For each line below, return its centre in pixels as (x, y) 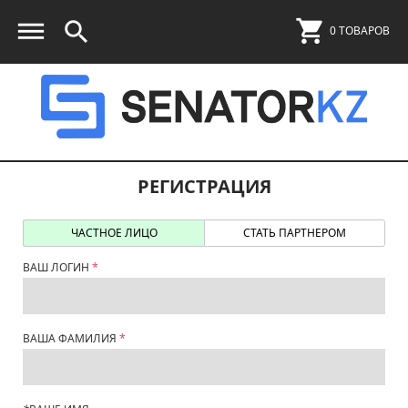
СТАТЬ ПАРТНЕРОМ (295, 233)
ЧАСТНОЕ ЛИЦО (114, 233)
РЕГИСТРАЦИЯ (204, 186)
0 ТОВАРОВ (360, 31)
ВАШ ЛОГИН (56, 267)
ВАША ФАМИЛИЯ (70, 338)
